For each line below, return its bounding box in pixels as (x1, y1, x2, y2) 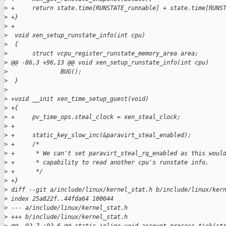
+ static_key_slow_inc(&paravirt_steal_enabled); (8, 132, 191, 139)
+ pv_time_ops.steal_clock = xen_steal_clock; (8, 114, 181, 121)
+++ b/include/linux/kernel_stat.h (8, 213, 128, 221)
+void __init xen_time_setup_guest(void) (8, 95, 149, 103)
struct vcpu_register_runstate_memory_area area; (8, 50, 198, 58)
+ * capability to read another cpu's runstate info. (8, 159, 209, 166)
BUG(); (8, 68, 82, 76)
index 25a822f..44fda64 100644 (8, 195, 114, 203)
